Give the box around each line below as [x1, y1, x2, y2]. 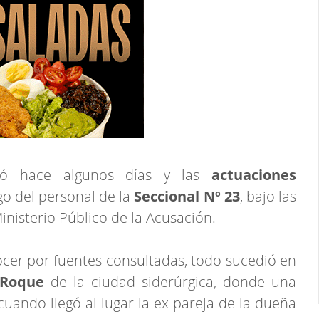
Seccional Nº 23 [130, 187, 240, 206]
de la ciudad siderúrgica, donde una [51, 272, 296, 291]
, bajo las [239, 187, 297, 206]
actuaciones [211, 165, 296, 184]
